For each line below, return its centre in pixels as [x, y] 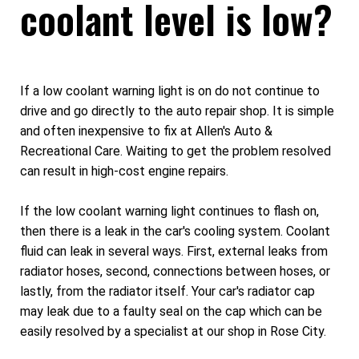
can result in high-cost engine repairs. [124, 171]
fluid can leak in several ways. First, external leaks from [174, 252]
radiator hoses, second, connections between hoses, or [175, 272]
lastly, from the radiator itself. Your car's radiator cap [167, 292]
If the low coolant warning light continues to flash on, [169, 212]
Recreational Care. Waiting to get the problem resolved [175, 151]
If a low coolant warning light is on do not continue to [170, 91]
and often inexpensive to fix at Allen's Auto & [146, 131]
